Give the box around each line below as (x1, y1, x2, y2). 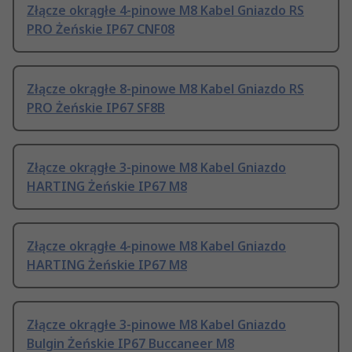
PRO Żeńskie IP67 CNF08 (27, 20, 174, 38)
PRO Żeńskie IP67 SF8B (27, 99, 165, 117)
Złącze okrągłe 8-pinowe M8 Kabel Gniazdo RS (27, 80, 304, 98)
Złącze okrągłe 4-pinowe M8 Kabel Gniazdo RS (27, 2, 304, 20)
